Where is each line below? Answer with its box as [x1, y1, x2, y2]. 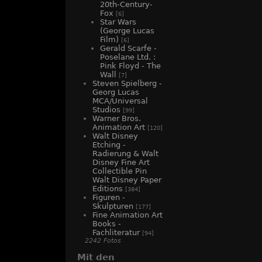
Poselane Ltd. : [100, 53, 156, 62]
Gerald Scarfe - [100, 44, 157, 53]
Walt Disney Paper [92, 175, 161, 185]
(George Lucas [100, 26, 154, 36]
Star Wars [100, 18, 136, 27]
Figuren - [92, 193, 125, 202]
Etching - [92, 140, 126, 150]
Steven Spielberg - [92, 79, 162, 88]
